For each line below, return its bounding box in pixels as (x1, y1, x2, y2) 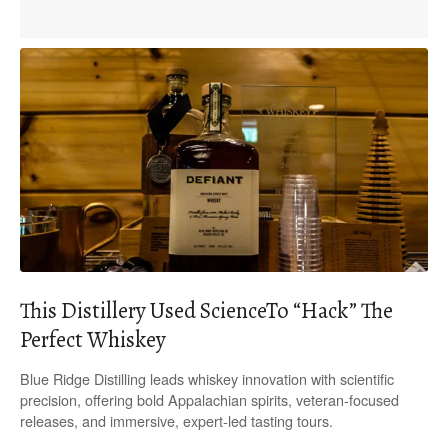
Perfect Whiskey (20, 324, 166, 355)
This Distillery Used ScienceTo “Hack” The (20, 295, 393, 326)
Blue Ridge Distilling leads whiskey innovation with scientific (20, 368, 394, 390)
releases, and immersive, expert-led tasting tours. (20, 410, 333, 432)
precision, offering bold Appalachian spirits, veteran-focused (20, 389, 399, 411)
